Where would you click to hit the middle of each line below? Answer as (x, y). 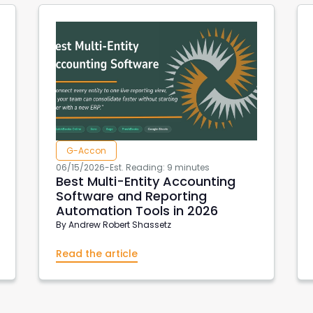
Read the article (96, 254)
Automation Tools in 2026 (137, 211)
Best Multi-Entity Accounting (145, 181)
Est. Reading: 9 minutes (159, 167)
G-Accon (86, 151)
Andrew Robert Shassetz (119, 225)
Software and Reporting (131, 196)
